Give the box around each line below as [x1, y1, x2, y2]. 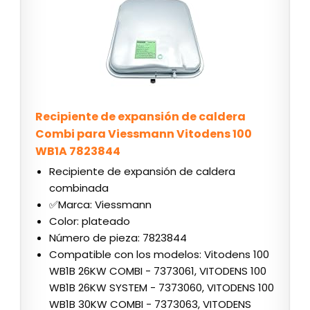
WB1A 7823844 [35, 143, 120, 160]
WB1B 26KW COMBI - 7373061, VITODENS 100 [49, 264, 266, 279]
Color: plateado [49, 214, 130, 229]
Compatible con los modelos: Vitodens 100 [49, 247, 269, 262]
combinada [49, 181, 109, 196]
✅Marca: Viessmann [49, 197, 152, 212]
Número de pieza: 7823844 [49, 230, 187, 246]
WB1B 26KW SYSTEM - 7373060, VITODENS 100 [49, 280, 274, 295]
